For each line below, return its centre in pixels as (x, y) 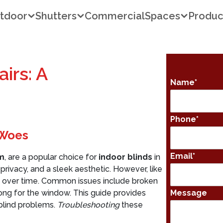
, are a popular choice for (52, 157)
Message (189, 193)
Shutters (56, 16)
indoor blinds (125, 157)
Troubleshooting (88, 205)
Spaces (163, 16)
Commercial (115, 16)
